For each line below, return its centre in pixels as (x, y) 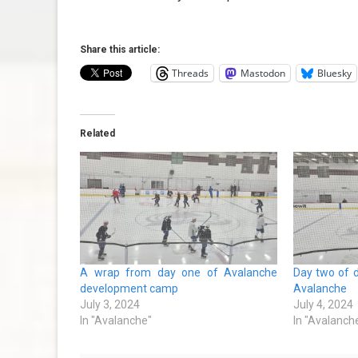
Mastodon (263, 73)
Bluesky (334, 73)
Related (97, 133)
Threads (190, 73)
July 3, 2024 (110, 304)
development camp (129, 288)
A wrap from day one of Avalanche (179, 272)
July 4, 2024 (324, 304)
